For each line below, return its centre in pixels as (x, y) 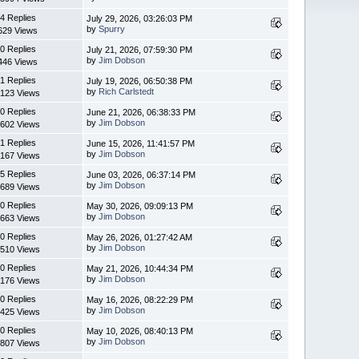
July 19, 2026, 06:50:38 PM (140, 81)
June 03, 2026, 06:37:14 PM (141, 174)
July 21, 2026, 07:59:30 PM (140, 49)
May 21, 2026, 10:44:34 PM (140, 268)
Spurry (112, 28)
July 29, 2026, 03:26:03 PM (140, 18)
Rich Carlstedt (127, 91)
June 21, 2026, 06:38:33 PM (141, 112)
